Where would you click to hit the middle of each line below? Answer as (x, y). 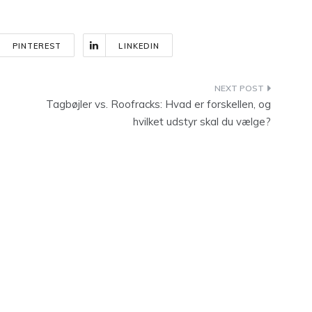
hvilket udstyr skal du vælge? (202, 122)
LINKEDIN (139, 46)
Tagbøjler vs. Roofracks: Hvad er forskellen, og (158, 104)
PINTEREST (37, 46)
